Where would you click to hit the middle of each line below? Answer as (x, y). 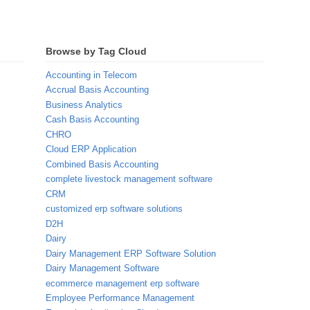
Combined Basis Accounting (102, 164)
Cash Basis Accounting (92, 120)
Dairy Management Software (102, 268)
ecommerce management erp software (122, 283)
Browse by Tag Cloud (96, 51)
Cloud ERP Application (91, 149)
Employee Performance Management (120, 298)
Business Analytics (84, 104)
